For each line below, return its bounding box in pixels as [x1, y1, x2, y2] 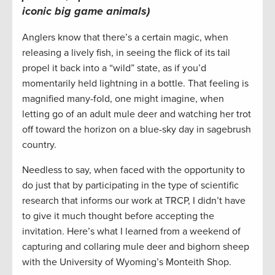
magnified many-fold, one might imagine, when [22, 93, 224, 106]
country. [22, 139, 56, 152]
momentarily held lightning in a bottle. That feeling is [22, 77, 249, 90]
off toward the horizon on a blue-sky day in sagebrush [22, 123, 251, 136]
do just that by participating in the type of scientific [22, 179, 239, 192]
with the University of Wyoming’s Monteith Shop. [22, 256, 231, 269]
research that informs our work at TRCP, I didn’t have [22, 195, 246, 207]
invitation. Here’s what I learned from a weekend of [22, 225, 241, 238]
